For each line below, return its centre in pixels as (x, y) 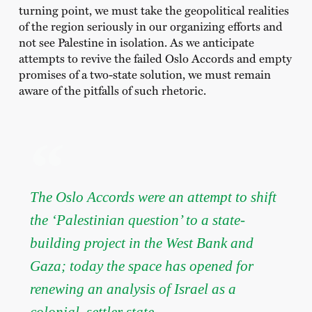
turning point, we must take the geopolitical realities (154, 10)
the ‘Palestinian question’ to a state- (137, 220)
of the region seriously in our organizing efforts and (150, 26)
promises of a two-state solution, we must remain (145, 74)
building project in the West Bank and (141, 243)
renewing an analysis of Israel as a (133, 289)
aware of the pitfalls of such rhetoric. (112, 90)
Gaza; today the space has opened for (141, 266)
